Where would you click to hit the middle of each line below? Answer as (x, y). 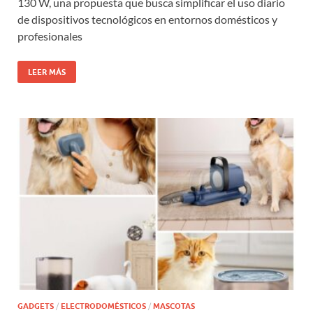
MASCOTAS (174, 306)
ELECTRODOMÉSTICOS (103, 306)
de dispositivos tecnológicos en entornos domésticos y (147, 20)
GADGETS (36, 306)
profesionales (50, 36)
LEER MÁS (47, 72)
